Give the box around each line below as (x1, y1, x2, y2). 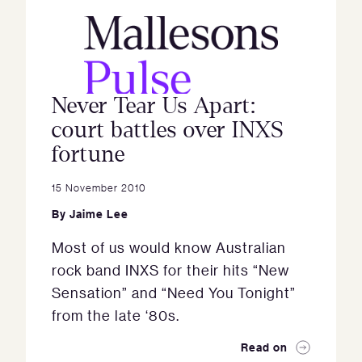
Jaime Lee (69, 206, 128, 221)
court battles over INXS (52, 118, 284, 142)
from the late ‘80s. (52, 306, 183, 324)
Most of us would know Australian (52, 238, 286, 256)
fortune (52, 142, 125, 166)
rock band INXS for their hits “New (52, 261, 289, 279)
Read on (241, 339, 288, 355)
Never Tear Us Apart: (52, 94, 256, 118)
